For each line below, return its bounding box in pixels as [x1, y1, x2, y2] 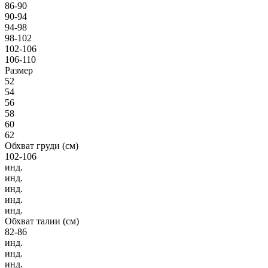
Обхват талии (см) [5, 215, 79, 226]
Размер [5, 65, 33, 75]
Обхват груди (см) [5, 140, 78, 151]
